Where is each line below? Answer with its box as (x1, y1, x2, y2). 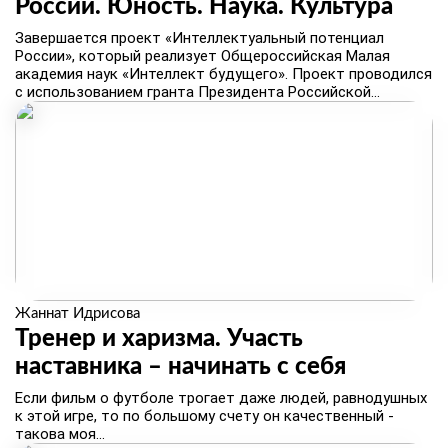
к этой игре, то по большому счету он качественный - (15, 407, 394, 425)
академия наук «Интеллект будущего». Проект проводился (15, 65, 432, 83)
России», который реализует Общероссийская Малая (15, 47, 390, 65)
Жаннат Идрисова (15, 306, 140, 321)
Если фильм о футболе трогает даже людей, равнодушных (15, 389, 427, 407)
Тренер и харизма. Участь (15, 327, 303, 351)
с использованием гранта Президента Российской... (15, 83, 380, 101)
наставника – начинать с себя (15, 355, 346, 379)
